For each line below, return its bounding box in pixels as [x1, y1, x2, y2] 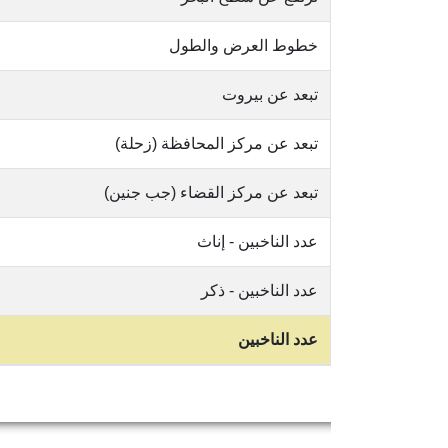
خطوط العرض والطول [169, 37, 318, 54]
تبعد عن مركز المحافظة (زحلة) [115, 135, 318, 152]
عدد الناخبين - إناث [197, 233, 318, 250]
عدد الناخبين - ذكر [201, 282, 318, 299]
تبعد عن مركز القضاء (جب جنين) [104, 184, 318, 201]
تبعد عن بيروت [222, 86, 318, 103]
